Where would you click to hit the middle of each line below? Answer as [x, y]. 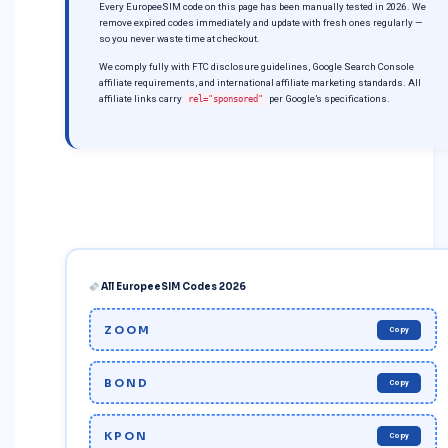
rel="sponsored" [225, 98]
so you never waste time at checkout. [179, 38]
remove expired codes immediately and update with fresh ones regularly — [261, 22]
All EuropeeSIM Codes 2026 [173, 287]
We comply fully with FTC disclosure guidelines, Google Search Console [256, 66]
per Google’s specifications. [328, 98]
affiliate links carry [141, 98]
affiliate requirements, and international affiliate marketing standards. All [260, 82]
